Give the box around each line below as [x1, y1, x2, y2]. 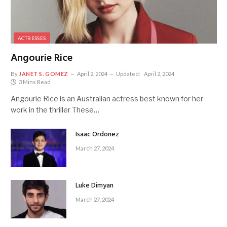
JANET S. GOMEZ [19, 70, 68, 78]
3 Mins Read [19, 79, 51, 86]
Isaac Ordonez [75, 129, 119, 141]
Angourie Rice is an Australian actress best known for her [11, 94, 203, 103]
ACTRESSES [18, 35, 46, 42]
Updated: [116, 70, 140, 78]
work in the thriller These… [11, 105, 99, 115]
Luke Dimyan [75, 180, 113, 192]
